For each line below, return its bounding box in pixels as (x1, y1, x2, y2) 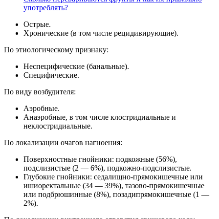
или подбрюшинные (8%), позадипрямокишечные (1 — (23, 190, 209, 198)
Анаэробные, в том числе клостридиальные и (23, 112, 176, 121)
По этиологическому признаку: (4, 45, 109, 54)
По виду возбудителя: (4, 87, 76, 96)
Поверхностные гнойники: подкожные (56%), (23, 154, 177, 163)
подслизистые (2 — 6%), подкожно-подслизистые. (23, 163, 192, 172)
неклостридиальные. (23, 121, 92, 130)
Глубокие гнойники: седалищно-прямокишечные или (23, 172, 203, 181)
